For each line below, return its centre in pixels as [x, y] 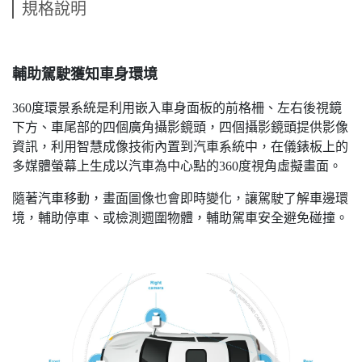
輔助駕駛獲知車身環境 [85, 74]
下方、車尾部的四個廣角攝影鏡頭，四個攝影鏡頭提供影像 [180, 127]
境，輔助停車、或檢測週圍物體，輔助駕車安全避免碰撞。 [180, 217]
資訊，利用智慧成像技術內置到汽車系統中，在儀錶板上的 [180, 146]
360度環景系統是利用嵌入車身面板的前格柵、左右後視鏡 [177, 107]
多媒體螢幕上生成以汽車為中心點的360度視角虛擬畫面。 [177, 166]
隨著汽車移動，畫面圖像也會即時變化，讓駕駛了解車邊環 [180, 198]
